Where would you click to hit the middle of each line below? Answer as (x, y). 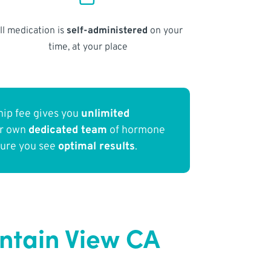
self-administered (107, 31)
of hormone (136, 131)
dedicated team (68, 131)
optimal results (97, 147)
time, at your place (88, 47)
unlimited (106, 114)
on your (165, 31)
